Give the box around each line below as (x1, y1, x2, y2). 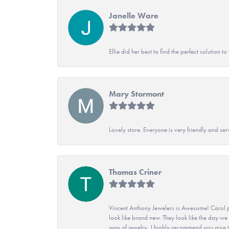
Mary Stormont (109, 88, 164, 99)
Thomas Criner (109, 166, 162, 177)
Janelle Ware (109, 10, 158, 21)
